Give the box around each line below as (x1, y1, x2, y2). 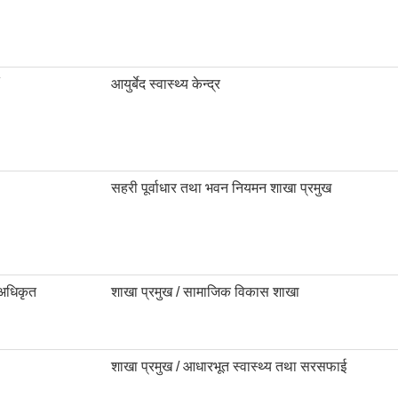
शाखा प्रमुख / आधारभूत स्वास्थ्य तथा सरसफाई (111, 359, 346, 375)
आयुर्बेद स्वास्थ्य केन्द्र (111, 76, 220, 92)
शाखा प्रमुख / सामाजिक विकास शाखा (111, 284, 299, 300)
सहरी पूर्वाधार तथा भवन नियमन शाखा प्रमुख (111, 180, 331, 196)
